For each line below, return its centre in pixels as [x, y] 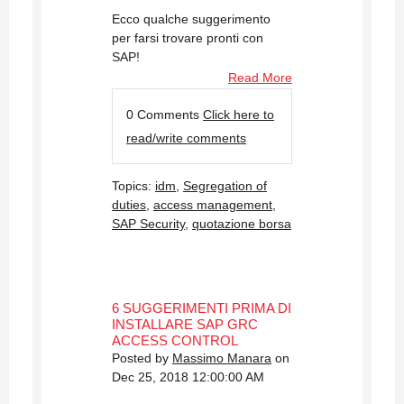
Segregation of [225, 186]
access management [213, 205]
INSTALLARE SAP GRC [185, 325]
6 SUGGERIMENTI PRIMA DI [202, 308]
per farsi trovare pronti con [188, 38]
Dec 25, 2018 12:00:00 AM [188, 377]
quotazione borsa [242, 224]
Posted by [142, 358]
